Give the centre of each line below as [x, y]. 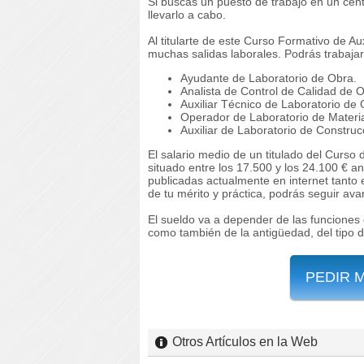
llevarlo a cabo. [187, 14]
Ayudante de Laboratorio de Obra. [269, 78]
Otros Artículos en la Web [245, 341]
